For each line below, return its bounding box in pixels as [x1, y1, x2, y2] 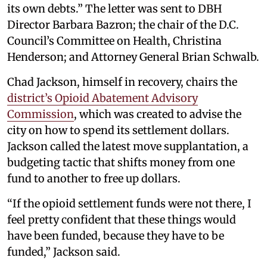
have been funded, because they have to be [7, 229, 224, 243]
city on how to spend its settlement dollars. [7, 123, 229, 138]
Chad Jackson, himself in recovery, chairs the [7, 75, 237, 89]
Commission [7, 107, 74, 122]
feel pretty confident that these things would [7, 213, 236, 227]
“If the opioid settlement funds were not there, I [7, 197, 252, 211]
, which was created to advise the [74, 107, 241, 122]
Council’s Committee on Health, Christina [7, 34, 222, 48]
